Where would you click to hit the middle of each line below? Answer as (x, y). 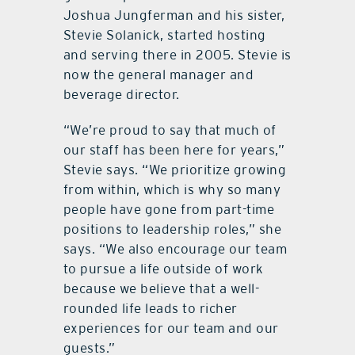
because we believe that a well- (161, 289)
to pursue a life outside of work (163, 269)
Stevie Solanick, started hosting (164, 35)
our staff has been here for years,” (174, 150)
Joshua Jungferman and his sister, (174, 15)
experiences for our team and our (171, 328)
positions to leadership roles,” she (172, 229)
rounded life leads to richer (150, 309)
